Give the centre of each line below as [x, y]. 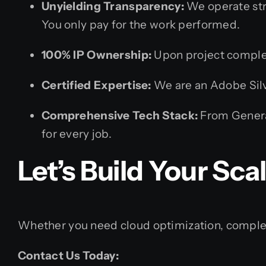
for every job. [77, 134]
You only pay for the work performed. [141, 24]
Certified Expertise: [96, 85]
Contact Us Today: [68, 256]
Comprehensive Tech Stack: [120, 115]
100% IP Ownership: [97, 55]
